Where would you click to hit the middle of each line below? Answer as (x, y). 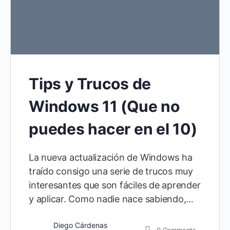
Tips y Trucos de (90, 83)
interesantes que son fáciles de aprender (115, 185)
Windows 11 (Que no (104, 106)
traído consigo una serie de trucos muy (111, 171)
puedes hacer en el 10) (113, 129)
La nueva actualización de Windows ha (111, 157)
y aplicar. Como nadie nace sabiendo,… (111, 199)
